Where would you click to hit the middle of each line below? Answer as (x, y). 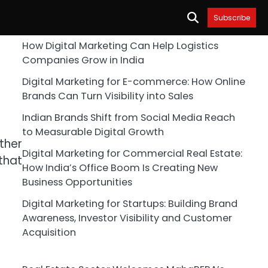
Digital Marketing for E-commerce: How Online (133, 82)
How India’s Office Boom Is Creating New (120, 168)
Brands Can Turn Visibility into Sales (107, 96)
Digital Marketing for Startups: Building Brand (130, 204)
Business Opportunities (77, 182)
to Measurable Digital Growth (93, 132)
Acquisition (49, 232)
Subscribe (232, 18)
